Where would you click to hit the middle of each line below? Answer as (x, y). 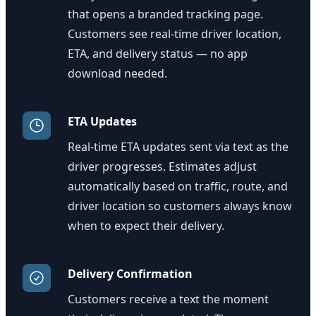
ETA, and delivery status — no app (158, 54)
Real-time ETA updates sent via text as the (178, 147)
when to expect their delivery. (146, 226)
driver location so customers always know (180, 206)
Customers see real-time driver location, (175, 34)
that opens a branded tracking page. (165, 14)
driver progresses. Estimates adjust (162, 166)
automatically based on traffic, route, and (178, 186)
